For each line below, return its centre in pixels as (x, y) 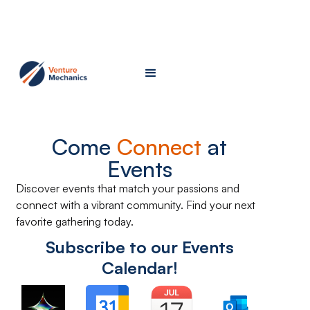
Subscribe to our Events (139, 247)
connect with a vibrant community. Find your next (136, 205)
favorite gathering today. (75, 221)
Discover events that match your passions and (128, 188)
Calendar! (139, 268)
